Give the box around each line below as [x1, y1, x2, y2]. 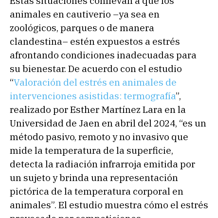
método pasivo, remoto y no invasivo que [10, 130, 188, 143]
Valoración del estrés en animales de [14, 76, 177, 88]
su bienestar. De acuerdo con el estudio [10, 62, 182, 74]
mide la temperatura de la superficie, [10, 144, 173, 156]
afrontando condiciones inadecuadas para [10, 49, 197, 61]
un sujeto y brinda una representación [10, 171, 178, 183]
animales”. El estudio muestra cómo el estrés [10, 199, 208, 211]
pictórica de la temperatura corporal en [10, 185, 183, 197]
